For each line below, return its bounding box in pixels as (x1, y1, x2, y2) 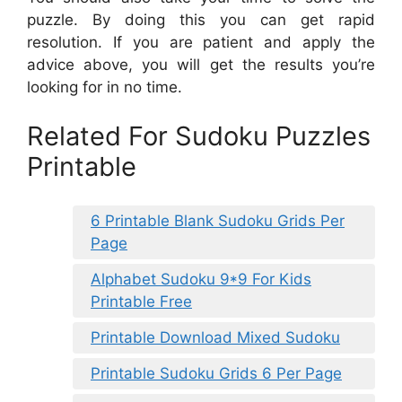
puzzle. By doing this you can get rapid (27, 10, 375, 29)
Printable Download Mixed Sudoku (91, 328, 340, 346)
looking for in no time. (27, 77, 182, 96)
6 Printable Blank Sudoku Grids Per (91, 211, 345, 230)
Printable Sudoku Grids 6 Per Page (91, 363, 342, 382)
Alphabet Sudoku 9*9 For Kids (91, 269, 311, 288)
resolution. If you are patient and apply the (27, 32, 375, 51)
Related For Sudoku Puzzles (27, 120, 371, 153)
